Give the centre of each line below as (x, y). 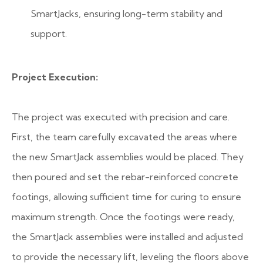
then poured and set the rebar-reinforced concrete (125, 177)
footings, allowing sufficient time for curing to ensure (127, 197)
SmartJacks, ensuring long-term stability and (127, 14)
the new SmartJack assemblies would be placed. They (128, 157)
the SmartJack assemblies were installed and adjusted (127, 237)
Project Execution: (55, 77)
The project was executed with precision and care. (121, 117)
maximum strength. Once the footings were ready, (123, 217)
